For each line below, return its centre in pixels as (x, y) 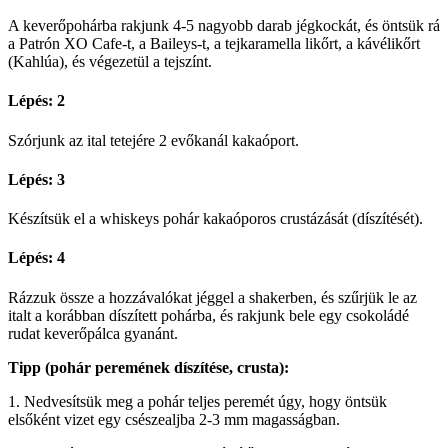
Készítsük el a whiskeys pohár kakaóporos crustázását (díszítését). (215, 219)
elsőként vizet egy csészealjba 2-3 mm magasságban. (174, 419)
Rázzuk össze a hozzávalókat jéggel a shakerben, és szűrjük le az (212, 297)
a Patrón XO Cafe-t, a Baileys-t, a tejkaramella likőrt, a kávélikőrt (214, 43)
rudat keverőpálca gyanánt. (93, 333)
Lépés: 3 (36, 179)
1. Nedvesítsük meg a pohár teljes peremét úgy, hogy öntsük (197, 401)
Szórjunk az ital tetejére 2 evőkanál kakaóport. (153, 140)
